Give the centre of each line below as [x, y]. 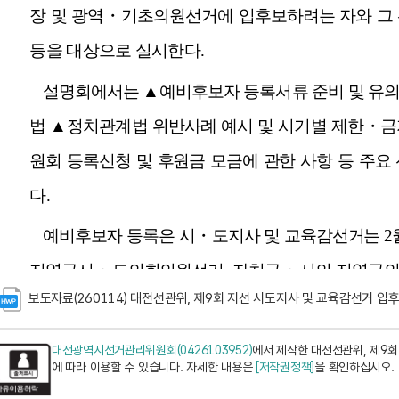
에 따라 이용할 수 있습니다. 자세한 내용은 [154, 367]
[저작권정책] [285, 367]
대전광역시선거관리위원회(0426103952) [152, 350]
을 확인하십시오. [354, 367]
